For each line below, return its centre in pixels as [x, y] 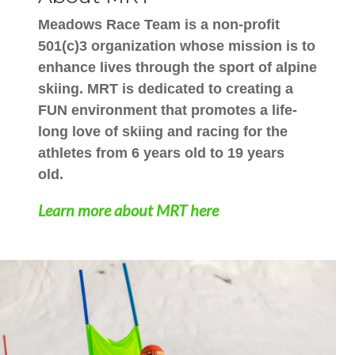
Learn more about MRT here [128, 210]
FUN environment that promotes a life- [168, 110]
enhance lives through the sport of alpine [177, 67]
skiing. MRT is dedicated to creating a [166, 88]
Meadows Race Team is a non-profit [159, 24]
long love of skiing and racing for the [163, 131]
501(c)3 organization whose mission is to [177, 46]
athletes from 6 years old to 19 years [161, 153]
